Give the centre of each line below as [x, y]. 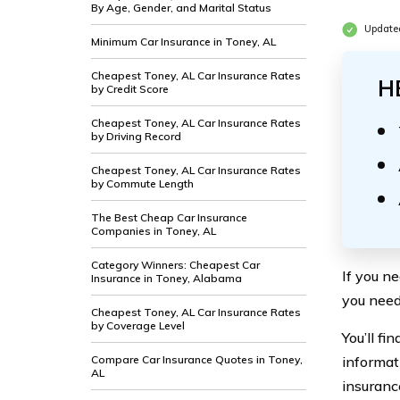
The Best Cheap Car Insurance [169, 217]
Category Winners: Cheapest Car [175, 265]
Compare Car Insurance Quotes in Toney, [197, 359]
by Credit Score [130, 89]
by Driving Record [136, 136]
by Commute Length [142, 183]
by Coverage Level [138, 325]
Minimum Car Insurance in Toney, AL [183, 42]
